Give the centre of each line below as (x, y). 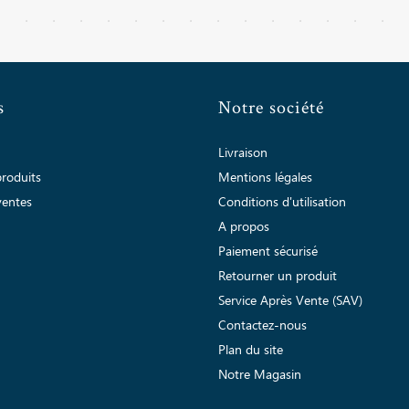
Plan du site (251, 350)
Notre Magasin (260, 375)
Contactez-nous (262, 325)
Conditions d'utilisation (282, 202)
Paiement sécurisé (268, 252)
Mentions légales (265, 178)
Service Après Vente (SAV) (290, 301)
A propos (244, 227)
